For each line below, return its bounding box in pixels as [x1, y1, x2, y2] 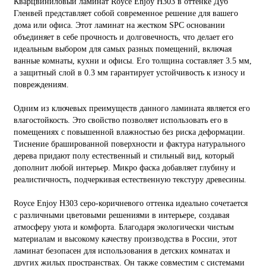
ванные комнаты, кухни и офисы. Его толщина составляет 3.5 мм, [14, 56, 252, 65]
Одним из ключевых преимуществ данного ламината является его [14, 103, 250, 113]
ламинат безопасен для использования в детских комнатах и [14, 246, 230, 255]
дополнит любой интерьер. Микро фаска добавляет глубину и [14, 163, 236, 172]
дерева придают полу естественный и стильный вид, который [14, 151, 235, 160]
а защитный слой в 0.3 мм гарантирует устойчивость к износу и [14, 68, 245, 77]
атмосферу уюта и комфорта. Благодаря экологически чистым [14, 222, 234, 232]
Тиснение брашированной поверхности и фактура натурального [14, 139, 245, 148]
